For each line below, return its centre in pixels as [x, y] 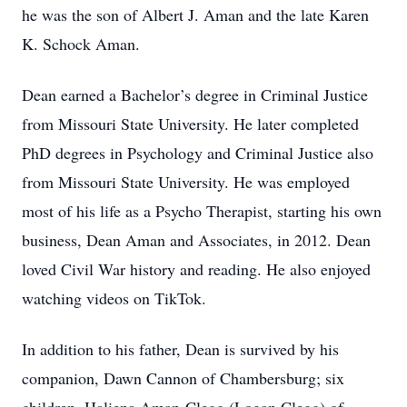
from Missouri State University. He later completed [190, 124]
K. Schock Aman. [81, 44]
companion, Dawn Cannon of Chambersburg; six [183, 378]
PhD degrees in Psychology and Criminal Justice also [198, 153]
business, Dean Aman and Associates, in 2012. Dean [196, 240]
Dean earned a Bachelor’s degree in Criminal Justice [195, 94]
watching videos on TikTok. [114, 298]
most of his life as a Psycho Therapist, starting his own [202, 211]
